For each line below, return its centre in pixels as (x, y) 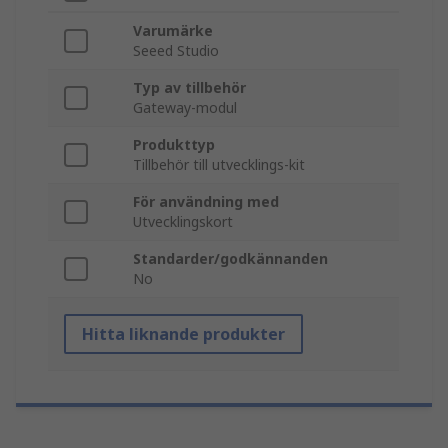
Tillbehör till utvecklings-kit (219, 165)
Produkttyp (174, 145)
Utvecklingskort (183, 222)
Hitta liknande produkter (183, 334)
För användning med (206, 202)
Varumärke (173, 31)
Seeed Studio (176, 51)
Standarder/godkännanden (230, 259)
